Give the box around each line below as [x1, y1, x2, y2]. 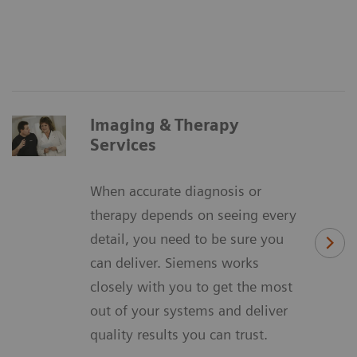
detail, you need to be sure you [90, 229, 284, 247]
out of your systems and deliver [90, 301, 288, 319]
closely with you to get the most [90, 277, 292, 295]
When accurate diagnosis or [90, 182, 261, 199]
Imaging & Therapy [90, 115, 239, 135]
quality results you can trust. [90, 325, 268, 343]
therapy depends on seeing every [90, 206, 296, 223]
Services [90, 135, 156, 155]
